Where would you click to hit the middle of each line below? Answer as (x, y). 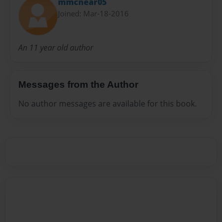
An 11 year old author (56, 47)
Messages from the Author (78, 84)
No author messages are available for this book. (108, 103)
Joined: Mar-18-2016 (93, 13)
